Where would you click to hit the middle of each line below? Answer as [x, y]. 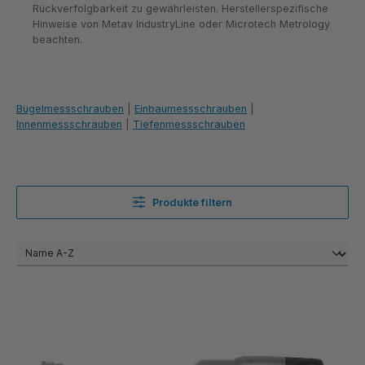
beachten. [57, 40]
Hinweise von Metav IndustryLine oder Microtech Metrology [181, 24]
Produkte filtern [193, 202]
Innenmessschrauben [69, 125]
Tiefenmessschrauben [189, 125]
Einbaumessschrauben [191, 109]
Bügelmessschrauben [70, 109]
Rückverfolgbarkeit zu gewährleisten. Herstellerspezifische [180, 9]
